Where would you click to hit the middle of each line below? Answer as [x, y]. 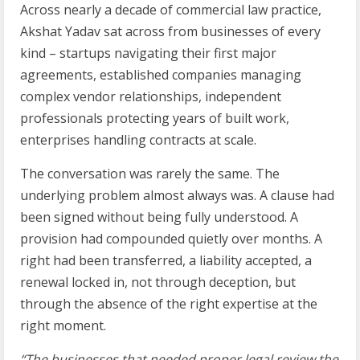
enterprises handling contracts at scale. [138, 139]
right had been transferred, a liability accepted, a [166, 260]
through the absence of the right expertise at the [169, 303]
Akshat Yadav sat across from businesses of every [170, 31]
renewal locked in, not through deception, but [158, 282]
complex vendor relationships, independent [151, 96]
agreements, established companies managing [161, 74]
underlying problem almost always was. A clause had [177, 195]
